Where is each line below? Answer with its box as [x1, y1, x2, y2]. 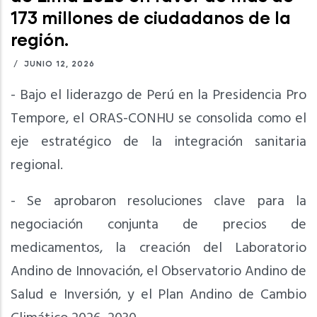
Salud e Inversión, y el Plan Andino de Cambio [11, 283, 306, 306]
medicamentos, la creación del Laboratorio [11, 236, 306, 260]
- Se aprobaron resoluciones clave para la [11, 190, 306, 213]
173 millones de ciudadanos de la [11, 6, 291, 28]
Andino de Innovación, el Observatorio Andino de [11, 260, 306, 283]
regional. [11, 154, 63, 177]
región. [11, 28, 69, 50]
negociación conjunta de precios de [11, 213, 306, 236]
